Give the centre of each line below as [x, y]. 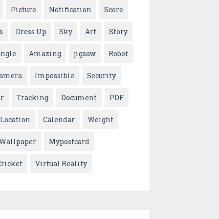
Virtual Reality [61, 164]
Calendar [59, 120]
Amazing [45, 54]
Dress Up [31, 32]
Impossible [55, 76]
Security [101, 76]
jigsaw [85, 54]
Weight [100, 120]
